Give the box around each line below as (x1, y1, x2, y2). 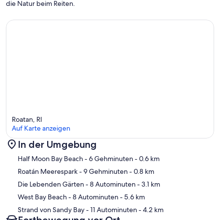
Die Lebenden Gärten (18, 180, 84, 189)
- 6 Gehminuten (83, 154, 133, 164)
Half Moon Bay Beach (18, 154, 83, 164)
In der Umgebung (18, 138, 97, 151)
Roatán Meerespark (18, 167, 78, 176)
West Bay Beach (18, 192, 67, 202)
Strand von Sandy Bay (18, 205, 84, 215)
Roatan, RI (12, 115, 42, 124)
